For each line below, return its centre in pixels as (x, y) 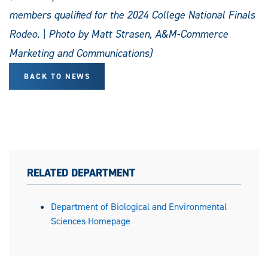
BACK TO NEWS (57, 76)
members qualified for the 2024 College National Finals (132, 15)
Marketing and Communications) (81, 53)
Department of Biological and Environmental (139, 206)
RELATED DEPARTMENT (81, 173)
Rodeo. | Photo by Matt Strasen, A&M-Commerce (118, 34)
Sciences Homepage (91, 221)
